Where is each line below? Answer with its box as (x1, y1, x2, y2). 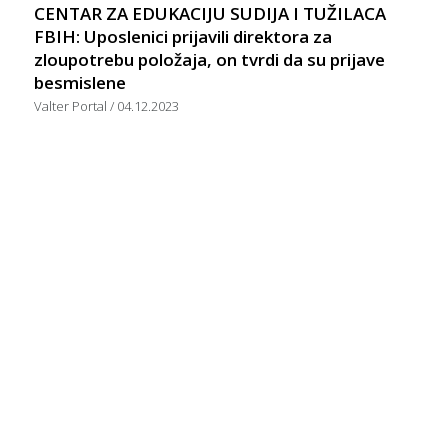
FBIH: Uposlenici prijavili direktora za (34, 24, 332, 48)
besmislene (34, 70, 126, 94)
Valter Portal (34, 96, 110, 115)
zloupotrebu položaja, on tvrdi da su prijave (34, 47, 385, 71)
